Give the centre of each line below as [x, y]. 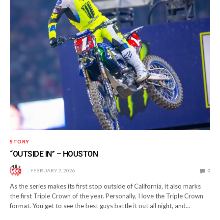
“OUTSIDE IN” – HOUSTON [54, 154]
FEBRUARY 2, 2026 [53, 171]
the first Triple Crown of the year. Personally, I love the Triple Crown [107, 196]
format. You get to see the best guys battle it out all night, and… [100, 206]
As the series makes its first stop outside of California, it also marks [106, 186]
